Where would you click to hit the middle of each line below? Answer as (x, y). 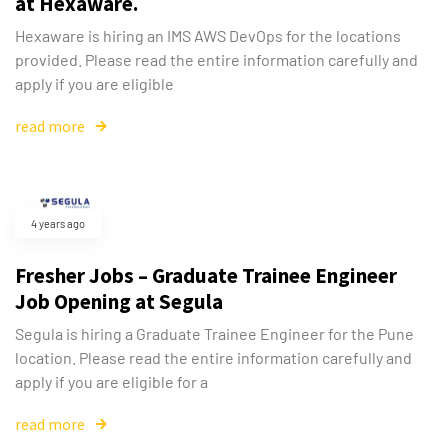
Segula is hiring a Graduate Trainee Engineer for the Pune (214, 334)
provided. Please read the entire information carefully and (216, 60)
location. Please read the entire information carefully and (213, 358)
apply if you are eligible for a (111, 382)
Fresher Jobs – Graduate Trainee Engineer (206, 276)
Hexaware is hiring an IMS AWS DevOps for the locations (208, 36)
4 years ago (58, 224)
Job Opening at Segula (119, 302)
